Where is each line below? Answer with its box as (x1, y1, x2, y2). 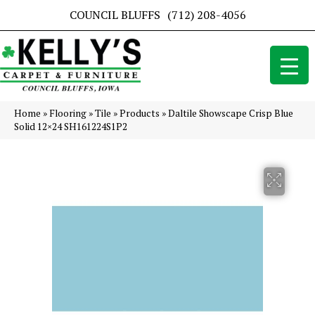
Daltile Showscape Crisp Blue (168, 107, 293, 120)
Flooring (49, 107, 86, 120)
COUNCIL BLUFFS (69, 7, 160, 22)
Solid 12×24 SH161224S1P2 (14, 120, 127, 134)
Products (120, 107, 160, 120)
